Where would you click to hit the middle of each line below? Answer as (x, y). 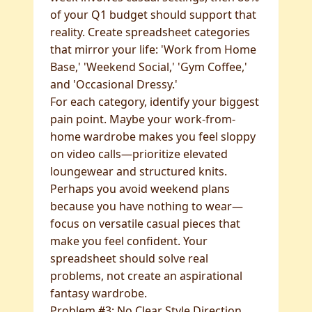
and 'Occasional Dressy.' (114, 84)
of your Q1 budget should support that (153, 15)
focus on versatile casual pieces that (145, 224)
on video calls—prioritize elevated (139, 154)
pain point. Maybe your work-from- (143, 119)
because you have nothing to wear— (147, 206)
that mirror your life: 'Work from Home (153, 49)
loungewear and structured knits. (139, 171)
